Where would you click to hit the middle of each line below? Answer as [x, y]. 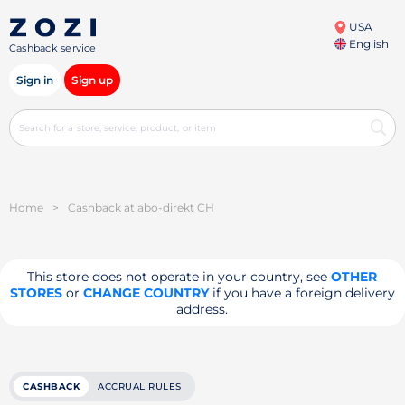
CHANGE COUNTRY [146, 293]
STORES [36, 293]
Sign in [35, 80]
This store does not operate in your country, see [179, 277]
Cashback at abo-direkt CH [141, 207]
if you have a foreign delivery [301, 293]
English [367, 44]
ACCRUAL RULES [140, 386]
